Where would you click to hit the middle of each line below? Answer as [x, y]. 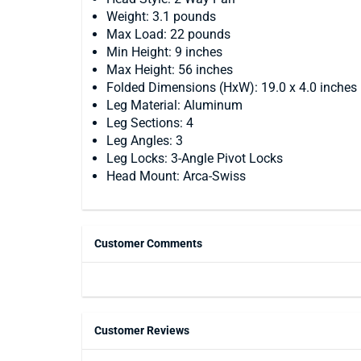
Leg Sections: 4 [150, 123]
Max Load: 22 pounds [168, 34]
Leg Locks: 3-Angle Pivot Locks [195, 158]
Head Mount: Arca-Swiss [176, 176]
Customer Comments [148, 243]
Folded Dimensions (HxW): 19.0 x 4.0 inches [232, 87]
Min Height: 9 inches [164, 52]
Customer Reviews [142, 330]
